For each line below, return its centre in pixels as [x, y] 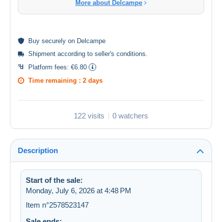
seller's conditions [120, 54]
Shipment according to [61, 54]
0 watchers [130, 116]
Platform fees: [50, 67]
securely [54, 41]
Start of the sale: [54, 180]
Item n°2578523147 [57, 205]
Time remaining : [55, 81]
